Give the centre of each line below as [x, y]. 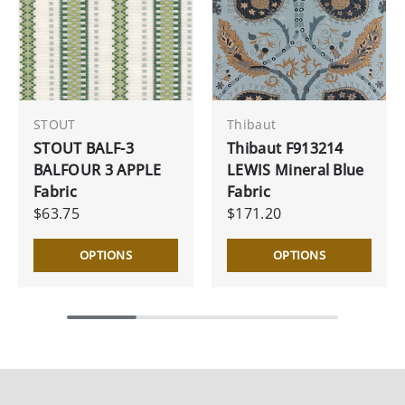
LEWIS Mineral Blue [296, 170]
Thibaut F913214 [285, 148]
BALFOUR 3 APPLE [98, 170]
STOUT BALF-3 [84, 148]
